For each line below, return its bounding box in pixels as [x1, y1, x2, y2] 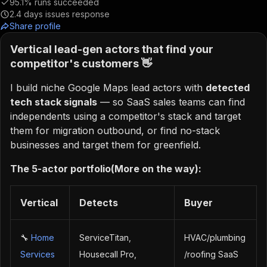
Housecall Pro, [79, 249, 136, 259]
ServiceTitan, [79, 232, 131, 243]
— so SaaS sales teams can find [97, 96, 245, 108]
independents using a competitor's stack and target [10, 110, 241, 122]
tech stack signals [10, 96, 97, 108]
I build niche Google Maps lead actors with [10, 82, 206, 94]
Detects [79, 197, 118, 209]
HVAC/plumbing [184, 232, 246, 243]
